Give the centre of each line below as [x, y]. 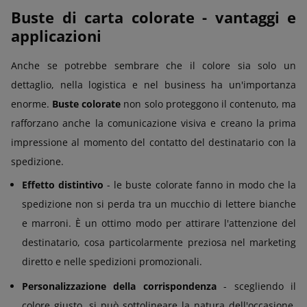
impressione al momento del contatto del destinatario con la [153, 142]
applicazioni [56, 35]
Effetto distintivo [63, 184]
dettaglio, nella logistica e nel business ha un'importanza [153, 84]
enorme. [32, 103]
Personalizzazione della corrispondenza [119, 286]
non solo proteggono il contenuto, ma [208, 103]
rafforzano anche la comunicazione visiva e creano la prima [153, 123]
